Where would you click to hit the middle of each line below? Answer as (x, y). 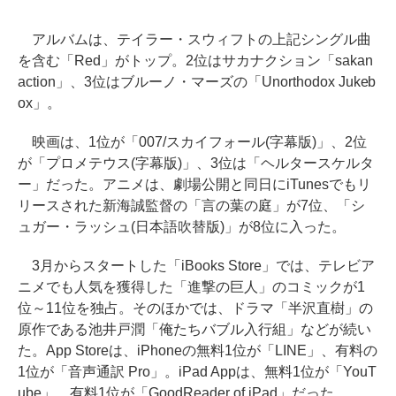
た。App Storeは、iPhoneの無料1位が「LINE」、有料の (198, 350)
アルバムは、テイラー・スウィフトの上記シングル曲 (194, 39)
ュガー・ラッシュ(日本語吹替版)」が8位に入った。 (182, 227)
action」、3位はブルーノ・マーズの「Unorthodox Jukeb (197, 82)
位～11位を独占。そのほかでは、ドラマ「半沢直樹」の (195, 308)
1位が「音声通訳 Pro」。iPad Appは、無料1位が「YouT (197, 372)
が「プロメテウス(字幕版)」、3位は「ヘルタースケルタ (196, 163)
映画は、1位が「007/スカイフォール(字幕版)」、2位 (192, 142)
